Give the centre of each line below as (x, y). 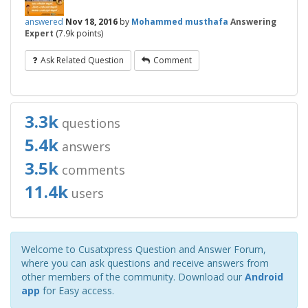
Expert (39, 34)
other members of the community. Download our (133, 277)
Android (264, 277)
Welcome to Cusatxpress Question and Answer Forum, (144, 250)
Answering (253, 22)
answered (44, 22)
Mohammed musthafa (180, 22)
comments (92, 170)
